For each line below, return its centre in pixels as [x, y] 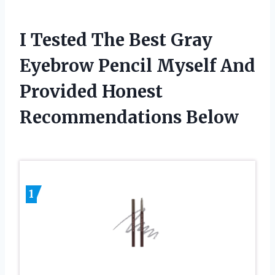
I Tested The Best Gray [116, 40]
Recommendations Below [129, 117]
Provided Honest [91, 91]
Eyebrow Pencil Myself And [137, 65]
